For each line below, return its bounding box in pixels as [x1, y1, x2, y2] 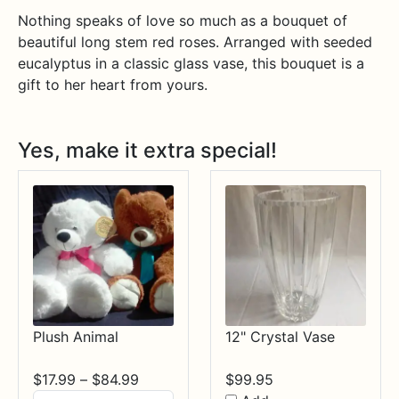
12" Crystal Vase [225, 328, 335, 346]
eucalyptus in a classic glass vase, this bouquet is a [18, 54, 364, 73]
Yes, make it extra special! [18, 137, 277, 164]
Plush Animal [33, 328, 118, 346]
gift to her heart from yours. [18, 76, 208, 94]
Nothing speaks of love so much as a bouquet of [18, 12, 347, 30]
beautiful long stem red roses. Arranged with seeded [18, 33, 372, 52]
